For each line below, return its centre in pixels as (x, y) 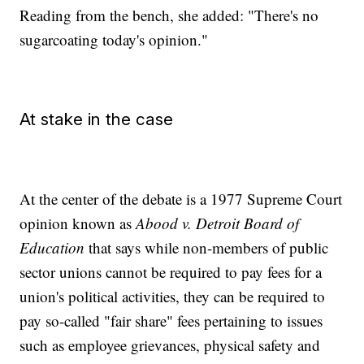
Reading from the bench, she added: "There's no (169, 15)
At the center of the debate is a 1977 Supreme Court (181, 199)
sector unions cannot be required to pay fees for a (171, 272)
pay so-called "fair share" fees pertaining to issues (171, 321)
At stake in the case (97, 119)
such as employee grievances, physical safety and (170, 345)
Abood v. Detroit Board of (216, 223)
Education (52, 248)
